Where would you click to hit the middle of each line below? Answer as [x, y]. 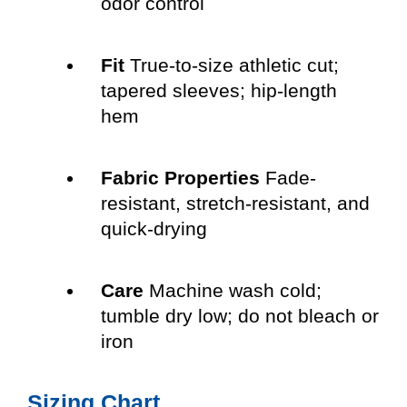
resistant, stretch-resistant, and [235, 203]
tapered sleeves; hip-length [218, 91]
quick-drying [154, 229]
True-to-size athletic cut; [231, 65]
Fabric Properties [180, 178]
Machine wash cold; [232, 291]
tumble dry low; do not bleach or [239, 316]
